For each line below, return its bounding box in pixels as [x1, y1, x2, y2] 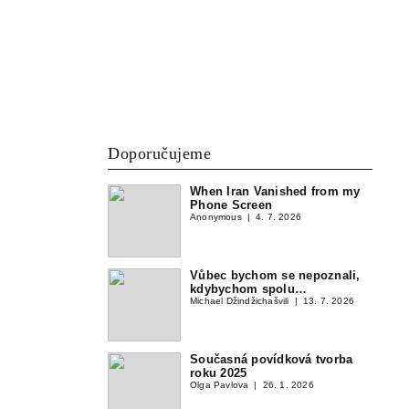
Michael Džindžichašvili [190, 295, 289, 306]
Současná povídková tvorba [190, 351, 353, 366]
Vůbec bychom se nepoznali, [190, 267, 361, 282]
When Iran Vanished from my [190, 184, 361, 198]
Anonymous [190, 211, 242, 222]
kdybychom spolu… [190, 281, 308, 296]
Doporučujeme [108, 143, 212, 163]
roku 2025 [190, 365, 247, 380]
